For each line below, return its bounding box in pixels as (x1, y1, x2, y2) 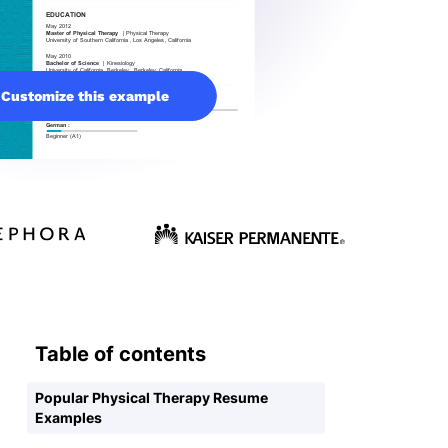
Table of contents (35, 341, 206, 366)
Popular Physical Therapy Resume (35, 388, 268, 406)
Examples (35, 408, 102, 426)
